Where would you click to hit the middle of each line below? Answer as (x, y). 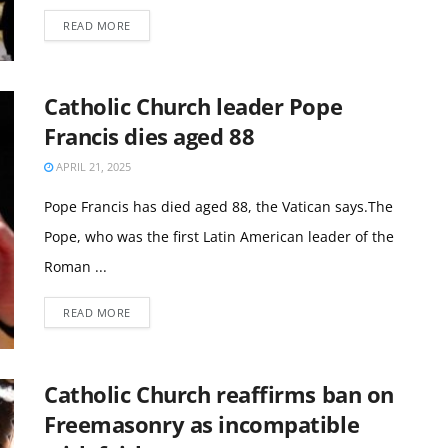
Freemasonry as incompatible (202, 423)
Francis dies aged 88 (149, 136)
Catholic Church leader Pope (193, 106)
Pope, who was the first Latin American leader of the (219, 237)
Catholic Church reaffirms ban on (219, 393)
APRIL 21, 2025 (92, 167)
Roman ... (75, 267)
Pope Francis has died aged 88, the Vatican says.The (218, 207)
